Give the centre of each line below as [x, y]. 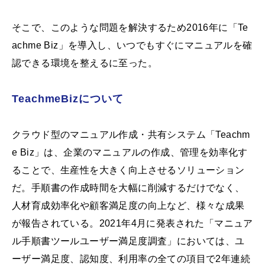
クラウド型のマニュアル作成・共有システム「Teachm [131, 134]
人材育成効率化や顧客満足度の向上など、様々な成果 [128, 205]
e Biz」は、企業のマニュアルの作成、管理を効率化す [130, 152]
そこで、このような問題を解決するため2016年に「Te [130, 27]
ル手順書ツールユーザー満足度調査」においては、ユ [128, 241]
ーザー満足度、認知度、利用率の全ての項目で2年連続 [131, 258]
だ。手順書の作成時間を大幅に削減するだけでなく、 [128, 188]
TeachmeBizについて [68, 98]
